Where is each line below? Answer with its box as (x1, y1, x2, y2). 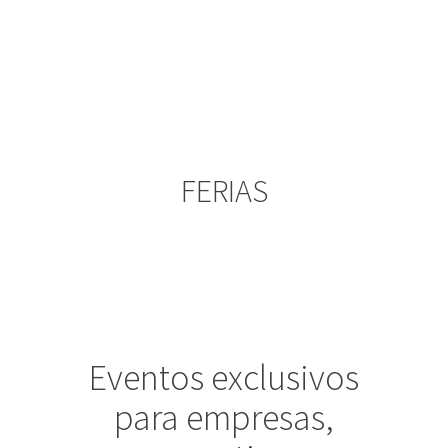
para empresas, (114, 395, 334, 440)
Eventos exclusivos (89, 355, 359, 400)
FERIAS (180, 171, 268, 211)
